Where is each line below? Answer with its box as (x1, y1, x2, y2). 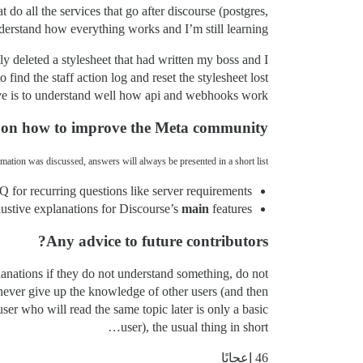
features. (209, 202, 252, 216)
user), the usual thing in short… (121, 320, 268, 335)
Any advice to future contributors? (46, 233, 268, 250)
